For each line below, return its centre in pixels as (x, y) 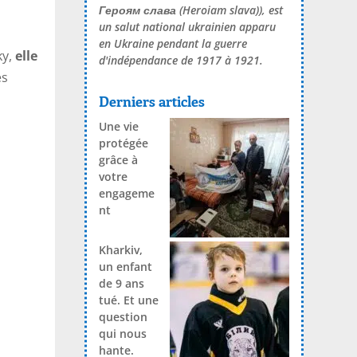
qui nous (122, 334)
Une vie (118, 127)
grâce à (118, 160)
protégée (123, 143)
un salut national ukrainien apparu (187, 26)
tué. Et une (128, 300)
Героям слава (137, 10)
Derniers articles (151, 102)
